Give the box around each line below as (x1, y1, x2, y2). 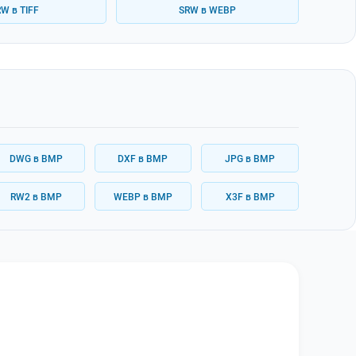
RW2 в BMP (10, 190, 62, 203)
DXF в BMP (118, 152, 168, 164)
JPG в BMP (225, 152, 276, 164)
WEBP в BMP (113, 190, 172, 203)
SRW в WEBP (178, 3, 236, 16)
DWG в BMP (9, 152, 63, 164)
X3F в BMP (225, 190, 275, 203)
